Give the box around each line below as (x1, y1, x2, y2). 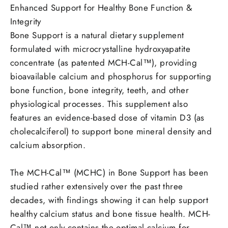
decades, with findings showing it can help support (10, 194, 209, 207)
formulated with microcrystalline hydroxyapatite (10, 43, 190, 55)
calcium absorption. (10, 139, 86, 152)
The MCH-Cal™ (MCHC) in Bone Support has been (10, 166, 209, 179)
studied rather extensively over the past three (10, 180, 183, 193)
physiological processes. (10, 98, 105, 110)
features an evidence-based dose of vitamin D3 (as (10, 111, 205, 124)
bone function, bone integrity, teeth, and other (10, 84, 189, 97)
